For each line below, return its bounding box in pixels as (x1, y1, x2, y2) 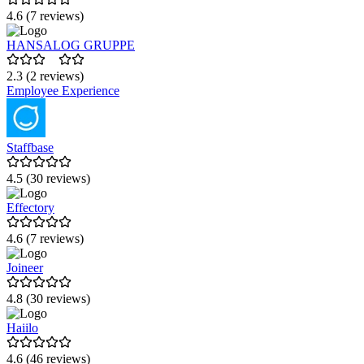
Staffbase (6, 141, 54, 155)
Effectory (6, 201, 54, 215)
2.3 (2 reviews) (6, 69, 84, 84)
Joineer (6, 261, 43, 275)
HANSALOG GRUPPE (6, 38, 135, 53)
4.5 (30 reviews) (6, 171, 90, 186)
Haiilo (6, 321, 38, 336)
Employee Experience (6, 84, 119, 98)
